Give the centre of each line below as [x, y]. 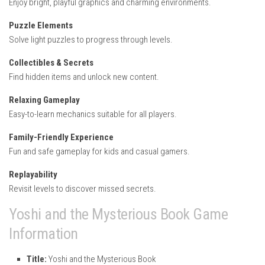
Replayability [33, 174]
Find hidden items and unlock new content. [84, 77]
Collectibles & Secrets [51, 62]
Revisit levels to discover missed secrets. [83, 188]
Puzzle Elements [41, 25]
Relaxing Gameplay [44, 100]
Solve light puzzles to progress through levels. [91, 39]
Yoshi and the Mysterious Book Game [118, 214]
